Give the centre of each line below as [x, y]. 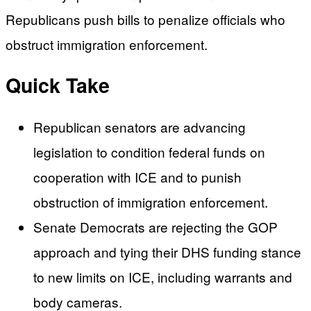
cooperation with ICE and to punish [137, 177]
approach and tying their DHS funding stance [167, 252]
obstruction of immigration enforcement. [151, 202]
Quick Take [58, 85]
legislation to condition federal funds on [149, 152]
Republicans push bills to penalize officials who [145, 19]
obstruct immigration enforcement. [107, 44]
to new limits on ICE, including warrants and [163, 277]
